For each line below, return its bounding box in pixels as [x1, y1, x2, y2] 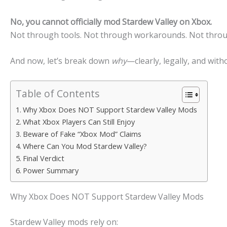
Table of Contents [16, 87, 99, 100]
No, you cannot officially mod [10, 16, 122, 27]
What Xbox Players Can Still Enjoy [22, 117, 135, 127]
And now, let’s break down [10, 55, 111, 67]
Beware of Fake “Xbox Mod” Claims [22, 129, 141, 139]
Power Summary [22, 165, 79, 175]
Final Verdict [22, 153, 64, 163]
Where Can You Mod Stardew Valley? [22, 141, 147, 151]
